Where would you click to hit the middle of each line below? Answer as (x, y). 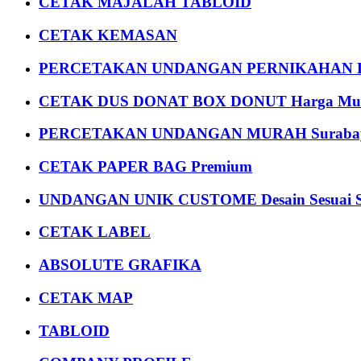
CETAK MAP (86, 297)
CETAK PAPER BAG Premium (145, 166)
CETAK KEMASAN (108, 35)
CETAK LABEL (95, 232)
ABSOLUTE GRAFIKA (120, 265)
